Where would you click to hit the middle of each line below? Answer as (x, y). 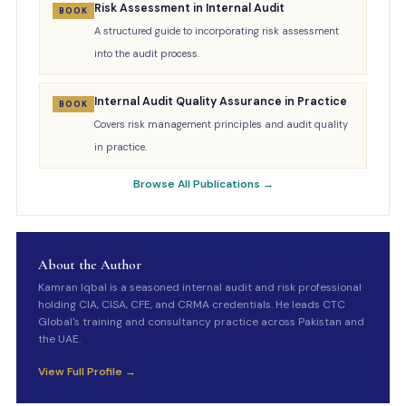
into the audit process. (146, 53)
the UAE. (59, 339)
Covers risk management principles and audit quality (221, 124)
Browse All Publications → (203, 184)
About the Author (89, 265)
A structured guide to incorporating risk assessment (216, 31)
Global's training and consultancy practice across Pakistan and (201, 322)
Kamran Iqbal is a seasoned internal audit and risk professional (199, 287)
